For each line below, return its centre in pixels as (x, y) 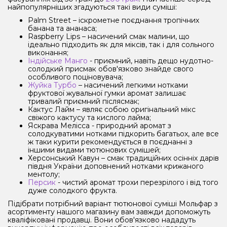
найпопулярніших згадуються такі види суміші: (92, 7)
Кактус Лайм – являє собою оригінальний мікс (112, 109)
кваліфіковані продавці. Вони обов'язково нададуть (102, 220)
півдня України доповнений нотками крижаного (116, 166)
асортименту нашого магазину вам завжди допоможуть (109, 212)
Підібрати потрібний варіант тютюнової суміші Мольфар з (113, 203)
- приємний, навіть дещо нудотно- (150, 61)
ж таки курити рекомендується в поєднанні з (110, 142)
